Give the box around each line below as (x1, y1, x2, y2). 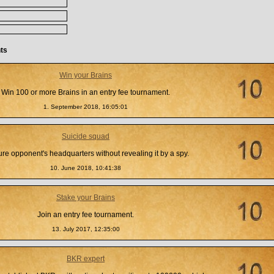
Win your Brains (59, 71, 112, 80)
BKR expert (67, 254, 105, 263)
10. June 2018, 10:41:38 (50, 165, 121, 171)
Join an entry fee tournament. (37, 210, 134, 219)
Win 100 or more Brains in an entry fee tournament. (1, 88, 170, 97)
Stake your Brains (56, 193, 115, 202)
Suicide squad (62, 132, 109, 141)
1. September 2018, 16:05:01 (43, 103, 128, 110)
